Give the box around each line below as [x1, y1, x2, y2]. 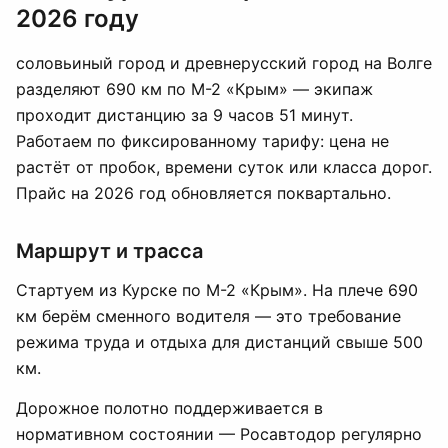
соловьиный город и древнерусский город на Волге [16, 53, 432, 73]
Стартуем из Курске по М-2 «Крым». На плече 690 [16, 280, 418, 300]
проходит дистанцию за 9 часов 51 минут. [16, 105, 353, 125]
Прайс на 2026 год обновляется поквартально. [16, 183, 391, 203]
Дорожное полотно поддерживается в [16, 398, 323, 418]
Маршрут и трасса [16, 239, 203, 263]
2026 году [16, 4, 139, 33]
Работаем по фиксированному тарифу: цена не [16, 131, 389, 151]
